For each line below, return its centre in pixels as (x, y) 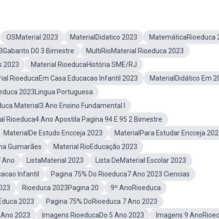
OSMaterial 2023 (32, 37)
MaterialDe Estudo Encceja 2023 (53, 133)
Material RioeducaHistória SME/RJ (84, 65)
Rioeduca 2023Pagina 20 (60, 188)
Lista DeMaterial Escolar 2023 (141, 160)
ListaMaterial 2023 (55, 160)
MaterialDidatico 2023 (104, 37)
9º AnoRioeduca (136, 188)
